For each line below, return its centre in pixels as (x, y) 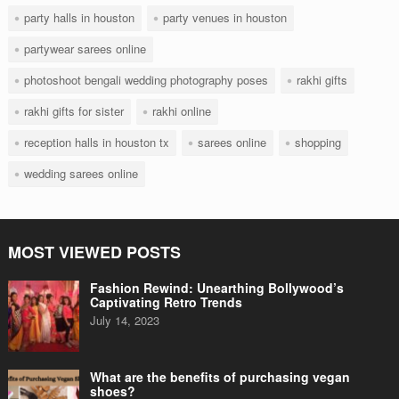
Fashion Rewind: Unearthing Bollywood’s (216, 288)
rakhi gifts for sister (73, 111)
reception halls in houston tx (96, 142)
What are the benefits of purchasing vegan (220, 377)
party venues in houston (224, 17)
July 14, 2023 (124, 320)
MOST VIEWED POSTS (94, 252)
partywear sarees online (85, 49)
